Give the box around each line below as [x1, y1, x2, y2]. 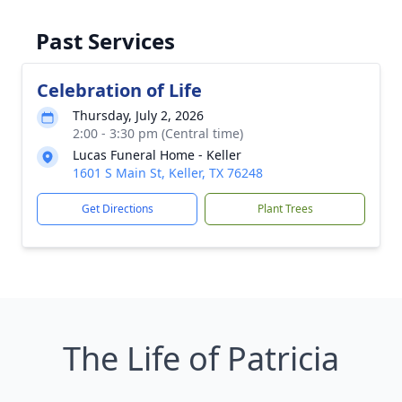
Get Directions [81, 201, 153, 216]
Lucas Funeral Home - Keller [73, 146, 241, 163]
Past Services [36, 26, 175, 56]
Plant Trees [257, 201, 313, 216]
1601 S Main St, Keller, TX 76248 [73, 164, 263, 181]
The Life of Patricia [63, 336, 339, 380]
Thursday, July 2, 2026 [73, 107, 204, 124]
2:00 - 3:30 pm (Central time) [73, 125, 243, 142]
